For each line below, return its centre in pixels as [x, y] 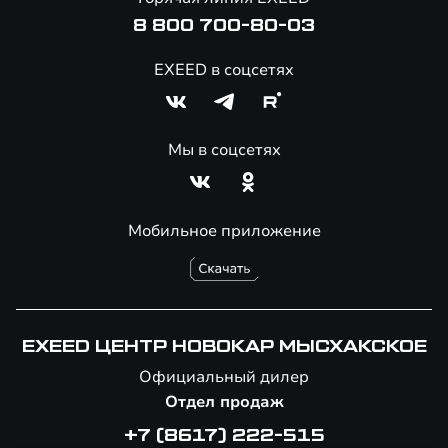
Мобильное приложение [224, 231]
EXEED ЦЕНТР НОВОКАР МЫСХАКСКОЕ [224, 347]
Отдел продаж [224, 402]
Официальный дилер [224, 377]
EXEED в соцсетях [224, 70]
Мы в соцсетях [224, 150]
